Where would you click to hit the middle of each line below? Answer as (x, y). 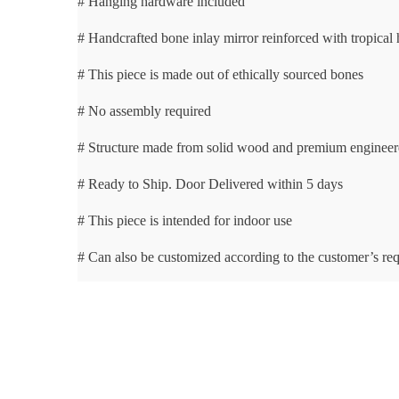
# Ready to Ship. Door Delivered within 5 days (210, 183)
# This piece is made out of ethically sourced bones (220, 74)
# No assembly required (144, 110)
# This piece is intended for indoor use (185, 220)
